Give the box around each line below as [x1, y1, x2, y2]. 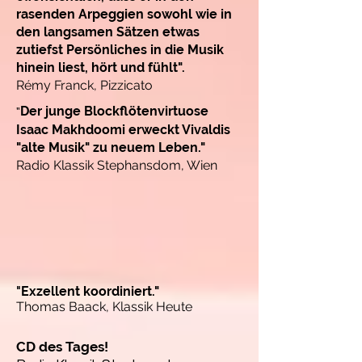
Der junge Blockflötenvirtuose [20, 103, 208, 119]
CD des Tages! [16, 338, 108, 355]
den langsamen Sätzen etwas [16, 23, 200, 40]
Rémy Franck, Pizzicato [16, 77, 153, 93]
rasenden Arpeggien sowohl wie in [16, 6, 232, 22]
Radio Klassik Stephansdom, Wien [16, 157, 217, 173]
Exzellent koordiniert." [21, 283, 159, 299]
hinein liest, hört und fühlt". [16, 59, 185, 75]
